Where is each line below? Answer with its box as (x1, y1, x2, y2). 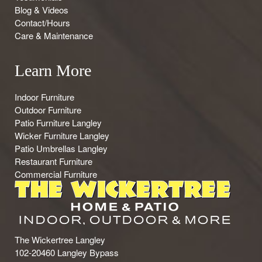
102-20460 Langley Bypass (15, 246, 119, 259)
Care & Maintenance (15, 29, 93, 42)
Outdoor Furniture (15, 104, 81, 116)
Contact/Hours (15, 16, 70, 29)
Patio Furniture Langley (15, 116, 102, 129)
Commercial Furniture (15, 168, 97, 181)
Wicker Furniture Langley (15, 129, 109, 142)
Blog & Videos (15, 4, 68, 16)
